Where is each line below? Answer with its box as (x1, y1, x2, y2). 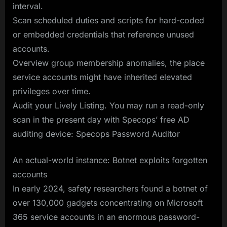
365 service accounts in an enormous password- (13, 211, 200, 222)
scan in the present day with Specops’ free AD (13, 114, 190, 125)
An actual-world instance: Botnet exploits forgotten (13, 155, 207, 165)
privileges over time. (13, 86, 91, 96)
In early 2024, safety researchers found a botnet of (13, 183, 208, 194)
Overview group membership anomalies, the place (13, 57, 205, 68)
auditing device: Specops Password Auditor (13, 128, 180, 139)
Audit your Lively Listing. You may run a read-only (13, 100, 204, 110)
